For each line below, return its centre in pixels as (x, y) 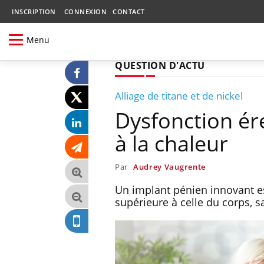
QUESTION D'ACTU (160, 65)
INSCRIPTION (34, 11)
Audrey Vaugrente (169, 166)
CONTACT (129, 11)
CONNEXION (85, 11)
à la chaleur (171, 143)
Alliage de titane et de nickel (179, 95)
